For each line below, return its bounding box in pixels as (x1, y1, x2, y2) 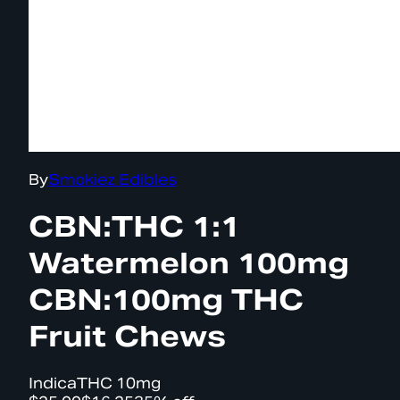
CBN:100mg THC (29, 281, 304, 319)
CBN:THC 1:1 (29, 208, 240, 246)
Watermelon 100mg (29, 245, 349, 282)
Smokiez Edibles (48, 171, 177, 189)
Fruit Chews (29, 318, 226, 355)
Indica (29, 373, 77, 393)
